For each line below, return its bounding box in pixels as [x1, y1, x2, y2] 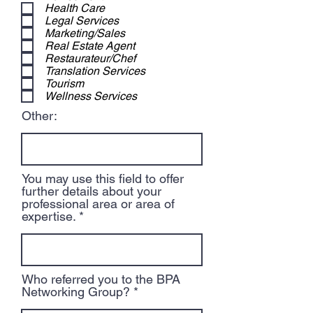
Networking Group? [22, 284, 130, 299]
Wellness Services [45, 89, 137, 103]
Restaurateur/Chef [45, 52, 136, 65]
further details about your [22, 184, 161, 198]
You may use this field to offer [22, 171, 184, 186]
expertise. [22, 209, 75, 224]
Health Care [45, 1, 105, 15]
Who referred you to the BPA [22, 272, 180, 286]
